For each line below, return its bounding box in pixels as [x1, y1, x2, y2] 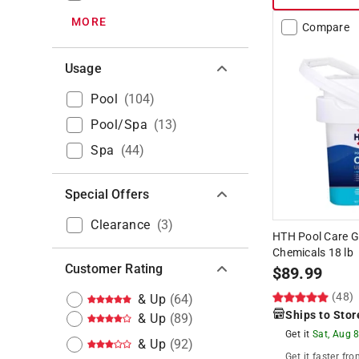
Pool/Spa [91, 116, 147, 132]
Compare [302, 20, 349, 34]
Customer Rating [65, 260, 163, 276]
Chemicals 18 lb [272, 245, 353, 259]
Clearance [91, 216, 151, 232]
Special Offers [65, 186, 150, 202]
